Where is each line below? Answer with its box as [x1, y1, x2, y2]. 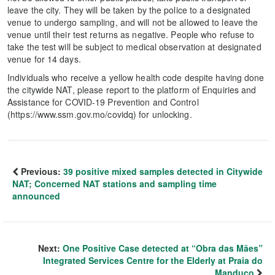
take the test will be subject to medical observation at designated [7, 41, 261, 53]
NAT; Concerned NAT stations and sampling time [12, 177, 217, 190]
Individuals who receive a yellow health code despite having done [7, 71, 265, 83]
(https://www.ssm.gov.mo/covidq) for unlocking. [7, 108, 192, 120]
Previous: [18, 165, 63, 177]
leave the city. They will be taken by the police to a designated [7, 4, 251, 16]
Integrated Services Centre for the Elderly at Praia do [43, 254, 263, 266]
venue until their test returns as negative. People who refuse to [7, 28, 255, 41]
